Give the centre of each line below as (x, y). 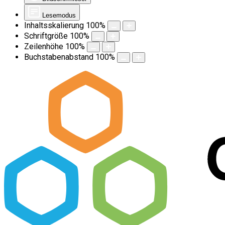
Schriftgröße (46, 36)
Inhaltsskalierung (54, 25)
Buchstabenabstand (59, 57)
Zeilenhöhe (44, 46)
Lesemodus (59, 15)
